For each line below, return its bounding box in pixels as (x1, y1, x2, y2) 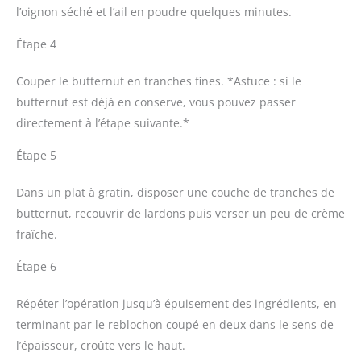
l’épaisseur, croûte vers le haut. (16, 338, 185, 354)
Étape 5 (16, 147, 56, 164)
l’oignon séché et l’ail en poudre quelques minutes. (16, 4, 292, 20)
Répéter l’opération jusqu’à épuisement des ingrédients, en (16, 296, 337, 312)
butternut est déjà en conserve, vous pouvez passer (16, 94, 296, 110)
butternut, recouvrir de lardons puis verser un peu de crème (16, 205, 345, 222)
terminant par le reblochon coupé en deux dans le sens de (16, 317, 334, 333)
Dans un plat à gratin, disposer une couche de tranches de (16, 185, 334, 201)
